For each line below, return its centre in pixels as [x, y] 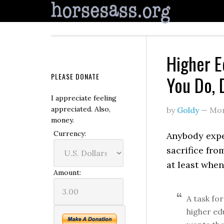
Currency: [70, 133]
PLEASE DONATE [75, 76]
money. [62, 120]
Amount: [67, 172]
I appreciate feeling [84, 98]
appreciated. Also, [81, 109]
